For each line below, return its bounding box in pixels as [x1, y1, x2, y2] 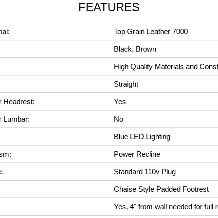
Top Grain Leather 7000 [114, 27, 188, 36]
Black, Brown [114, 45, 156, 53]
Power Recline [114, 150, 160, 158]
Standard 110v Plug [114, 167, 176, 176]
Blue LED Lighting [114, 132, 170, 141]
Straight [114, 80, 138, 88]
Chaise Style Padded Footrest [114, 185, 209, 193]
